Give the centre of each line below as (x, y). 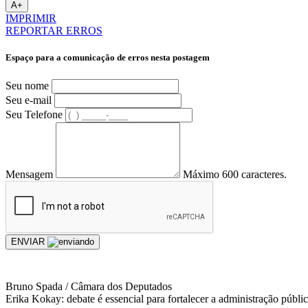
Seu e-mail (29, 100)
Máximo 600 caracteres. (235, 174)
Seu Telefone (34, 114)
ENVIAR (29, 241)
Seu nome (27, 85)
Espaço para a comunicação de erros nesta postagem (108, 58)
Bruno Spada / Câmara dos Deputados (89, 286)
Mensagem (29, 174)
